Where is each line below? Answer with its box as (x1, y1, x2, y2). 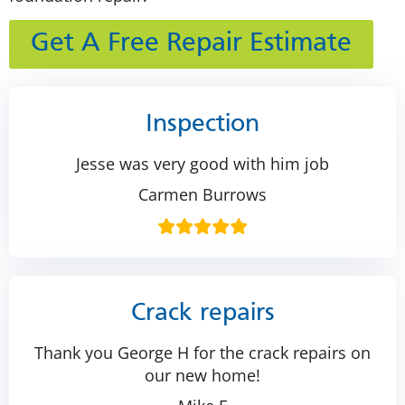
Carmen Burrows (138, 183, 267, 205)
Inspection (146, 112, 259, 137)
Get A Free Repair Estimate (31, 30, 352, 57)
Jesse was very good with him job (76, 152, 329, 174)
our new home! (145, 363, 260, 386)
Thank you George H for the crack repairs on (34, 341, 371, 363)
